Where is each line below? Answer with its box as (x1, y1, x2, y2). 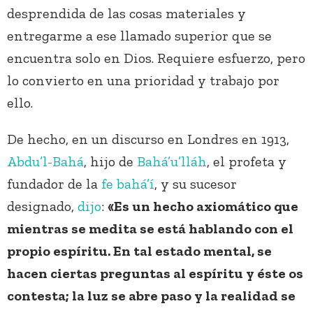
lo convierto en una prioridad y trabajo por (7, 72, 279, 89)
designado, (7, 198, 78, 215)
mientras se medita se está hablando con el (7, 220, 293, 238)
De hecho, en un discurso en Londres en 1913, (7, 131, 289, 148)
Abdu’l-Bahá (7, 153, 84, 170)
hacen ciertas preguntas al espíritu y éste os (7, 265, 303, 282)
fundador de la (7, 175, 101, 193)
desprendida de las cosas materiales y (7, 5, 246, 22)
